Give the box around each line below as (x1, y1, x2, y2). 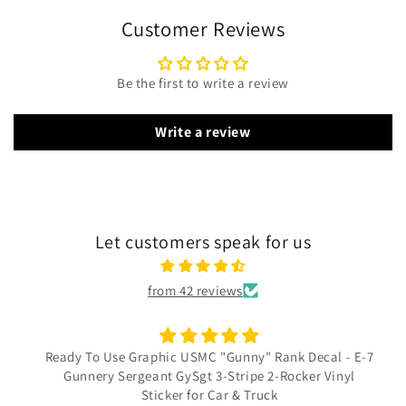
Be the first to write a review (117, 74, 289, 92)
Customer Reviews (121, 15, 285, 42)
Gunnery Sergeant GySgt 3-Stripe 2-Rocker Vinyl (57, 367, 349, 384)
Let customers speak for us (94, 230, 312, 254)
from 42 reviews (148, 282, 243, 299)
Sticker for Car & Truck (134, 386, 272, 403)
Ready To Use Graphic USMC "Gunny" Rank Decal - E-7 (38, 348, 368, 365)
